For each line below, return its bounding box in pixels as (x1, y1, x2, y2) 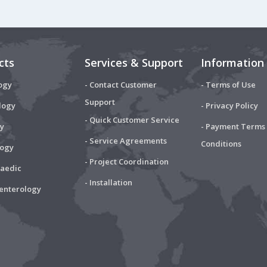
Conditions (200, 138, 241, 150)
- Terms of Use (200, 79, 256, 90)
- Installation (84, 176, 132, 188)
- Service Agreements (84, 135, 167, 146)
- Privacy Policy (200, 100, 258, 111)
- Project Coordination (84, 156, 169, 167)
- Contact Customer (84, 79, 157, 90)
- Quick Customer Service (84, 114, 179, 125)
